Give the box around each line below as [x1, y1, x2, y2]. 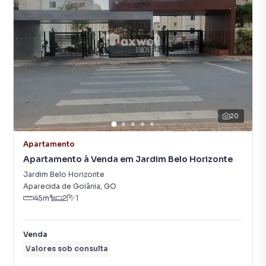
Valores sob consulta [26, 244, 108, 253]
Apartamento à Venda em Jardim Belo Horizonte [23, 154, 233, 164]
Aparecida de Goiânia [23, 182, 100, 191]
